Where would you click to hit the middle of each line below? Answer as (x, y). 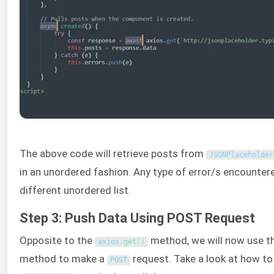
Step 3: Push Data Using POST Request (137, 218)
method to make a (63, 259)
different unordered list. (75, 190)
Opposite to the (57, 241)
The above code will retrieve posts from (113, 154)
